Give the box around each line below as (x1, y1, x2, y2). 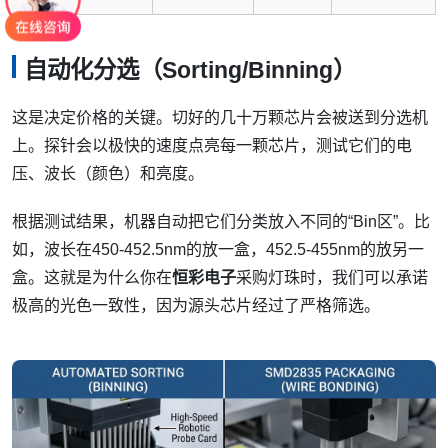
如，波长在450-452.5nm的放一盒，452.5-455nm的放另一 (12, 241, 424, 259)
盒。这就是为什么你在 (12, 269, 172, 287)
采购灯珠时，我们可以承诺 (236, 269, 428, 287)
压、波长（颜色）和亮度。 (12, 165, 204, 183)
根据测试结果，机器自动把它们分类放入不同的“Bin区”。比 (12, 213, 430, 231)
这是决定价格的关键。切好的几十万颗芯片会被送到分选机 (12, 109, 428, 127)
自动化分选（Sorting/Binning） (24, 57, 356, 84)
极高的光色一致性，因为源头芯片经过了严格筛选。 (12, 297, 380, 315)
